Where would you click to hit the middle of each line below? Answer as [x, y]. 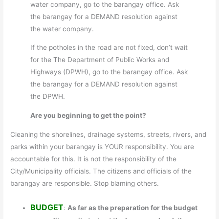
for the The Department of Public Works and [100, 60]
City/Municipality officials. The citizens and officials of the [101, 171]
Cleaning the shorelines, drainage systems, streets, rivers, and [109, 134]
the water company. [62, 29]
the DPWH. [48, 97]
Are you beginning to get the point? [88, 116]
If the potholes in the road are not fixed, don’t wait [109, 48]
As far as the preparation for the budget [133, 208]
